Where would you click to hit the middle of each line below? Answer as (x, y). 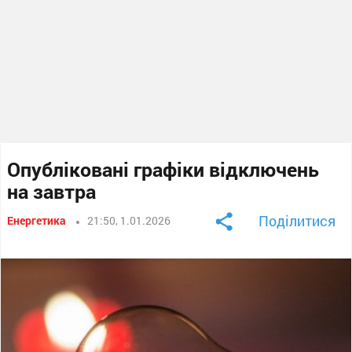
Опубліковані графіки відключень (163, 169)
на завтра (52, 191)
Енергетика (37, 220)
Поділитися (297, 220)
